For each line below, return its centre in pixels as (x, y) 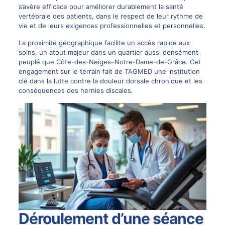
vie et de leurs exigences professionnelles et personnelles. (112, 25)
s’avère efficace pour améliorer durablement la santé (101, 6)
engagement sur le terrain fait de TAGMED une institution (109, 71)
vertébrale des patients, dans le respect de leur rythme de (110, 16)
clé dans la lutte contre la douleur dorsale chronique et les (110, 81)
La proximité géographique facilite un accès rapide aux (104, 42)
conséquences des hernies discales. (76, 90)
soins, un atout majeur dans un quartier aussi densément (108, 52)
